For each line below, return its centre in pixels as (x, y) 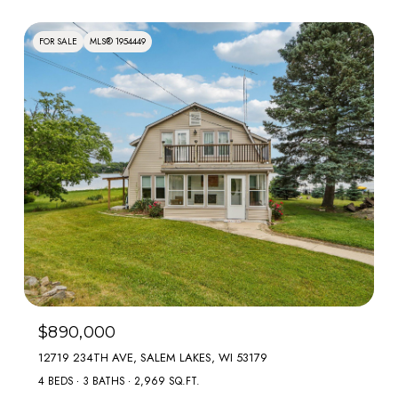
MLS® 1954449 (118, 41)
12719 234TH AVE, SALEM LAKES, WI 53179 (153, 358)
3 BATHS (104, 381)
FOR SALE (58, 41)
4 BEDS (56, 381)
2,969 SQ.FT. (167, 381)
